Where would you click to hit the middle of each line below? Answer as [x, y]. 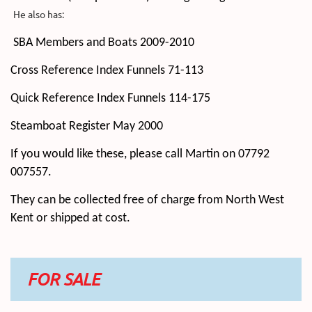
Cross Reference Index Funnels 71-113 [107, 70]
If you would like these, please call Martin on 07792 [140, 154]
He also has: [39, 14]
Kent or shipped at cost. [70, 218]
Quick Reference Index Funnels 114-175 [110, 98]
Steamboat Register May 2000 [87, 126]
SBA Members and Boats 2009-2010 [102, 42]
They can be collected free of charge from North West [147, 200]
